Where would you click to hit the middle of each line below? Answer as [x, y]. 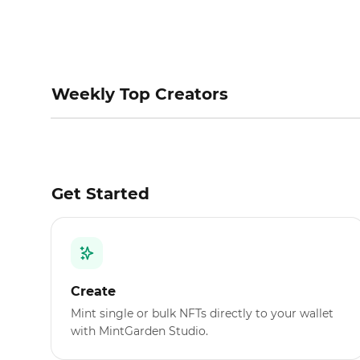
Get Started [100, 194]
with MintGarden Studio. [139, 331]
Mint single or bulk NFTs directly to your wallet [202, 314]
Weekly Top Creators [140, 94]
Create [93, 292]
